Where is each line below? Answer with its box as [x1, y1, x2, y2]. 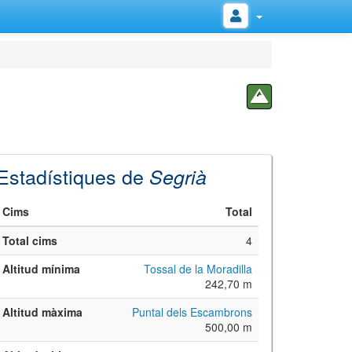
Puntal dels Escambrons [132, 304, 253, 320]
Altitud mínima [2, 261, 81, 277]
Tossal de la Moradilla [144, 261, 253, 277]
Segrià [149, 163, 207, 190]
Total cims [2, 233, 58, 248]
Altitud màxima [2, 304, 83, 320]
